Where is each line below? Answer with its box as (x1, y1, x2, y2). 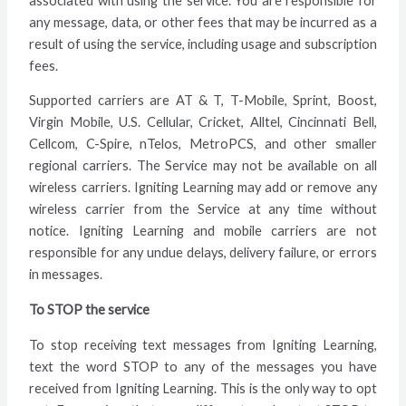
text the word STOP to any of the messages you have (29, 358, 377, 374)
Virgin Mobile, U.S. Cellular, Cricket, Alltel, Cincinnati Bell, (29, 114, 377, 130)
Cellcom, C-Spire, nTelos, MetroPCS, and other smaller (29, 136, 377, 152)
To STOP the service (29, 302, 150, 318)
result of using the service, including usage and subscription (29, 35, 377, 52)
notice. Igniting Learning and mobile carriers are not (29, 223, 377, 239)
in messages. (29, 266, 103, 283)
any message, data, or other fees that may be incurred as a (29, 14, 377, 30)
